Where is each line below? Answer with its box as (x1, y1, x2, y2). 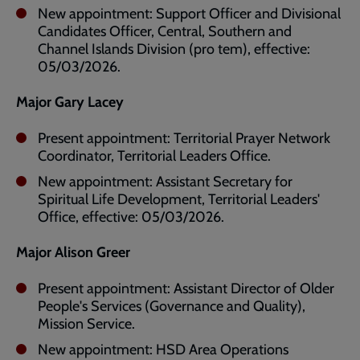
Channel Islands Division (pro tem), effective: (38, 40, 310, 58)
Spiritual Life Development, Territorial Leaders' (38, 190, 320, 208)
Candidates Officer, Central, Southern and (38, 22, 292, 40)
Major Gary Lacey (16, 93, 124, 111)
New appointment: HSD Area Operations (38, 341, 288, 358)
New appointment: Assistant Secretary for (38, 173, 292, 190)
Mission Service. (38, 315, 135, 333)
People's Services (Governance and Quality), (38, 297, 305, 315)
